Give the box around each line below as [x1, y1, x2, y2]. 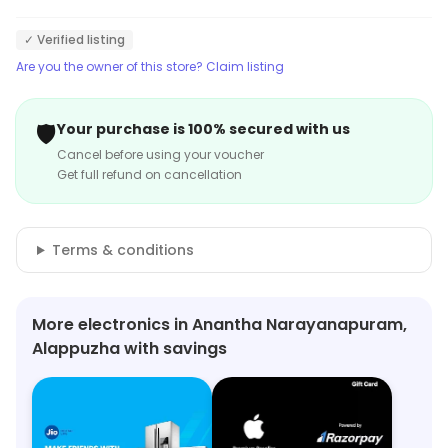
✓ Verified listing [24, 31, 125, 48]
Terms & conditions [51, 240, 194, 260]
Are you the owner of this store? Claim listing [16, 58, 284, 75]
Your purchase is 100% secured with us [57, 119, 350, 139]
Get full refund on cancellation [57, 166, 242, 183]
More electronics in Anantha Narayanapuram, [32, 313, 407, 336]
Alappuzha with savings [32, 337, 227, 360]
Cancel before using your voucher [57, 146, 264, 163]
